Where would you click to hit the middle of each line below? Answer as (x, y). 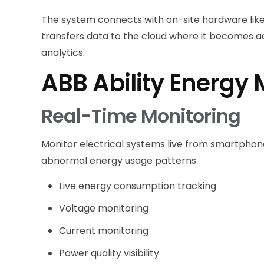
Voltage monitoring (104, 208)
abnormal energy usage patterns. (120, 160)
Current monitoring (104, 230)
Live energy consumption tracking (138, 186)
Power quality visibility (109, 253)
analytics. (63, 52)
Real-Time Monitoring (141, 115)
